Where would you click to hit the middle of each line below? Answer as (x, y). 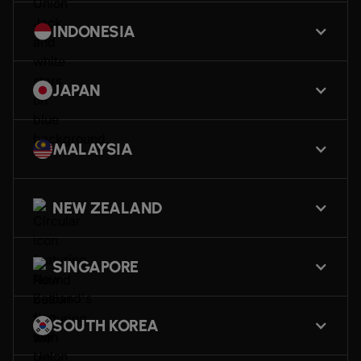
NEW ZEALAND (107, 207)
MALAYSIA (92, 149)
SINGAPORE (95, 266)
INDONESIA (94, 31)
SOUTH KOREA (106, 325)
